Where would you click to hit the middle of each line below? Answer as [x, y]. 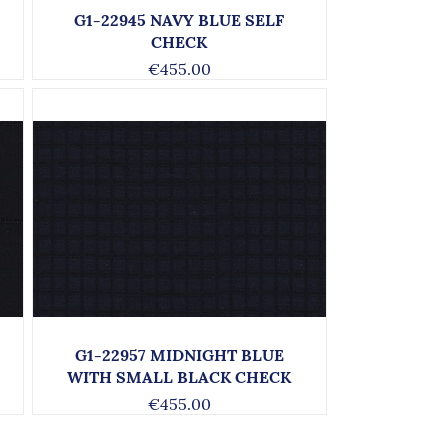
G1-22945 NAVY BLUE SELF [179, 20]
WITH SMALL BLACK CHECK [179, 377]
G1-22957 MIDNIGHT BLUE [179, 355]
